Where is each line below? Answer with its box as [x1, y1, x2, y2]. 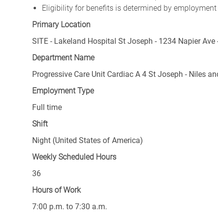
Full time [32, 103, 62, 112]
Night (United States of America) [32, 136, 143, 145]
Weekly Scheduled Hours [32, 152, 116, 162]
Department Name [32, 53, 94, 63]
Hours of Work [32, 185, 81, 195]
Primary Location [32, 20, 91, 30]
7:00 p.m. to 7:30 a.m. [32, 202, 107, 212]
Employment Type [32, 86, 94, 96]
